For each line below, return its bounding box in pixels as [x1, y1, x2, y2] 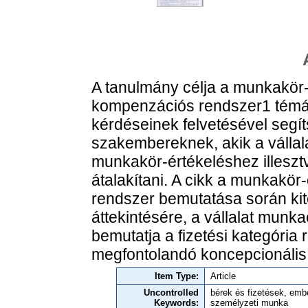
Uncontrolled [144, 287, 199, 298]
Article [210, 271, 236, 282]
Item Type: [155, 271, 199, 282]
